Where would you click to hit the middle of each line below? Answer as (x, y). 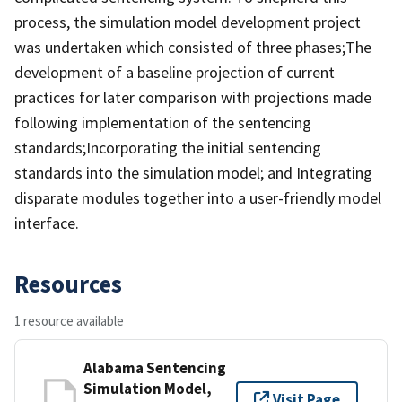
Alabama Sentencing (155, 367)
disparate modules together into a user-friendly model (198, 197)
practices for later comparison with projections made (193, 97)
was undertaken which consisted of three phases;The (193, 47)
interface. (47, 223)
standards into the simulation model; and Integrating (193, 172)
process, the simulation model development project (188, 22)
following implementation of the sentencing (163, 122)
